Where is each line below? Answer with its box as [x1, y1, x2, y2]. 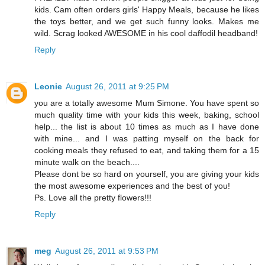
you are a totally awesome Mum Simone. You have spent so [34, 98, 259, 108]
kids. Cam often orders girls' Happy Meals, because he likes [34, 4, 259, 14]
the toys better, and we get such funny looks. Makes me [34, 16, 259, 26]
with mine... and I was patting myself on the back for [34, 133, 259, 143]
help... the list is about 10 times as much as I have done [34, 121, 259, 131]
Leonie [34, 81, 62, 91]
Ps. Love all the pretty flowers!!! [34, 192, 151, 202]
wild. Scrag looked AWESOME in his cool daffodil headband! [34, 28, 258, 38]
